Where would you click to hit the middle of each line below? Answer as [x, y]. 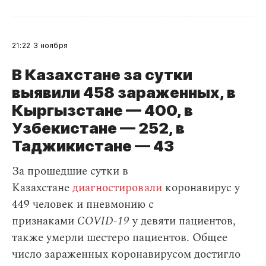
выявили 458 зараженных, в [124, 93]
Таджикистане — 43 [93, 146]
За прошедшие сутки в [70, 172]
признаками [43, 221]
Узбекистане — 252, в [98, 128]
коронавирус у [201, 188]
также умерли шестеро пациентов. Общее [120, 238]
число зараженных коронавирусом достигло [126, 255]
